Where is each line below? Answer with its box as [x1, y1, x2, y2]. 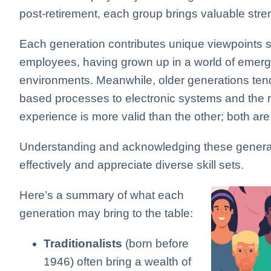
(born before [122, 237, 189, 250]
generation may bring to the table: [19, 207, 193, 220]
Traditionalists [44, 237, 122, 250]
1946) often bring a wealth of [44, 255, 191, 269]
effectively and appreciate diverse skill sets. [19, 158, 244, 172]
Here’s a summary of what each [19, 189, 184, 202]
